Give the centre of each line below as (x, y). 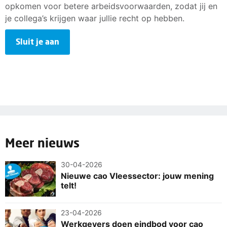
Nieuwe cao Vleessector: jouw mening (137, 176)
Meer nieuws (42, 142)
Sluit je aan (37, 41)
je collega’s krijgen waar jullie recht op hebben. (95, 18)
